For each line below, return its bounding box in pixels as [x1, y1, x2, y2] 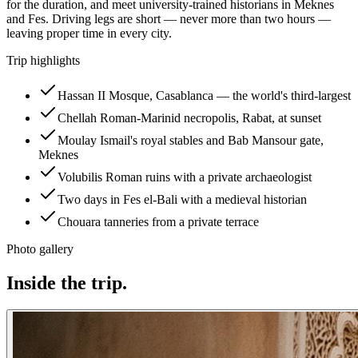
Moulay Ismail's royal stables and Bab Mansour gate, [58, 133, 324, 147]
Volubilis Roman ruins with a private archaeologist [58, 169, 312, 184]
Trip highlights [6, 53, 80, 67]
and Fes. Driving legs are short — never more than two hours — [6, 11, 331, 26]
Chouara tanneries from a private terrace [58, 214, 259, 229]
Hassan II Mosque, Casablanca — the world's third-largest [58, 88, 351, 102]
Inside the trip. [6, 272, 127, 293]
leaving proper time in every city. [6, 26, 172, 40]
